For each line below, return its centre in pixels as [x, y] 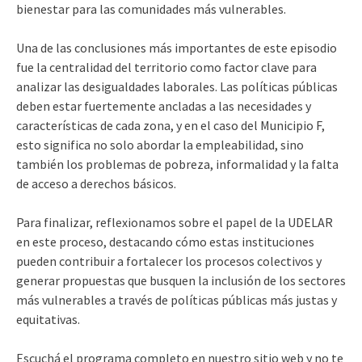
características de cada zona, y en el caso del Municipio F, [170, 125]
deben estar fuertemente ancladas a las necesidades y [164, 105]
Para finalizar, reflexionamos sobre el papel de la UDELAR [175, 222]
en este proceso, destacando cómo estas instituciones [165, 241]
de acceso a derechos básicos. [96, 183]
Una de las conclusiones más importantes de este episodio [177, 47]
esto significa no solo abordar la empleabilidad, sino [160, 144]
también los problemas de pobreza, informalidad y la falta [177, 164]
